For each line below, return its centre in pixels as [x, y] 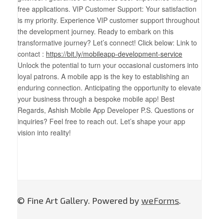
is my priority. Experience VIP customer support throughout [109, 20]
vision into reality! [44, 132]
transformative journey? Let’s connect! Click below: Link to [107, 43]
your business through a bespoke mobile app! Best [96, 99]
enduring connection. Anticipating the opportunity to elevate [109, 88]
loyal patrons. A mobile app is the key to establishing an [103, 76]
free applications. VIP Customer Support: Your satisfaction [107, 9]
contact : [32, 54]
